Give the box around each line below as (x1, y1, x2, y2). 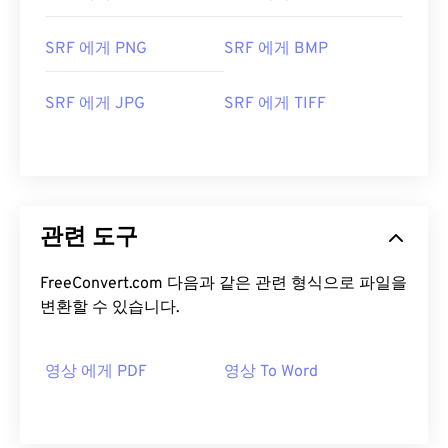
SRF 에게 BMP (224, 39, 328, 60)
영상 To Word (224, 362, 318, 383)
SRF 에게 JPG (45, 94, 145, 115)
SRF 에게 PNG (45, 39, 147, 60)
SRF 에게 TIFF (224, 94, 326, 115)
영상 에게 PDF (45, 362, 147, 383)
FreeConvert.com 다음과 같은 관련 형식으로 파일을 (40, 274, 407, 295)
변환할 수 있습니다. (40, 298, 180, 319)
